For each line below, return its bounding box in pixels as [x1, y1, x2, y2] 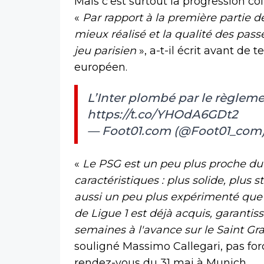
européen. [74, 61, 127, 74]
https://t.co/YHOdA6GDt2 [87, 107, 237, 122]
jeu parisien [74, 44, 136, 58]
